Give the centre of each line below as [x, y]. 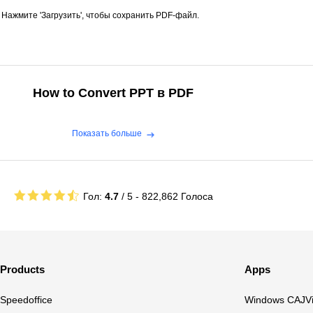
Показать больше [107, 133]
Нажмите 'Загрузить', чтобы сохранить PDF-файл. [100, 15]
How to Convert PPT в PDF [113, 93]
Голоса [197, 196]
